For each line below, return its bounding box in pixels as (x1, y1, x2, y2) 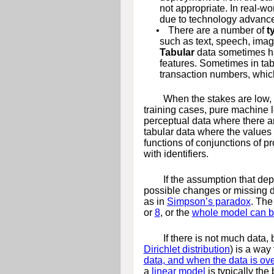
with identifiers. (143, 148, 209, 159)
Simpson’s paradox (166, 196, 251, 207)
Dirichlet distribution (143, 243, 230, 254)
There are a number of (168, 24, 267, 35)
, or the (160, 207, 192, 218)
